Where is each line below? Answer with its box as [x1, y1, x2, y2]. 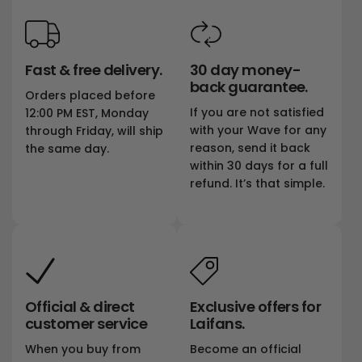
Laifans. [190, 314, 245, 335]
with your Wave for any [190, 122, 327, 139]
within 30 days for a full [190, 158, 329, 175]
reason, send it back [190, 140, 311, 157]
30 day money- [190, 60, 301, 81]
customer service [25, 314, 148, 335]
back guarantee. [190, 77, 308, 98]
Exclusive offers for [190, 297, 322, 318]
